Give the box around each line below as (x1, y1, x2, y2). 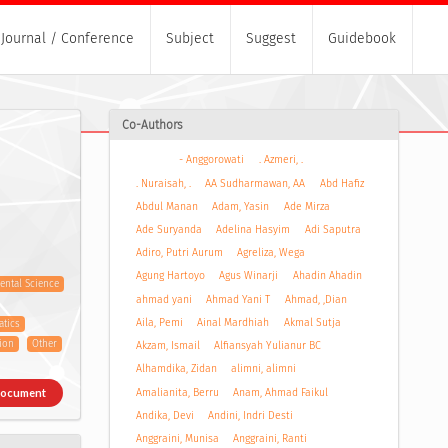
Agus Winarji (219, 269, 279, 283)
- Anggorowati (179, 153, 245, 167)
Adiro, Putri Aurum (135, 246, 223, 260)
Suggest (246, 30, 296, 48)
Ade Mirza (283, 199, 330, 213)
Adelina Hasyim (216, 222, 291, 236)
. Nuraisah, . (135, 176, 191, 190)
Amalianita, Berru (135, 385, 219, 399)
